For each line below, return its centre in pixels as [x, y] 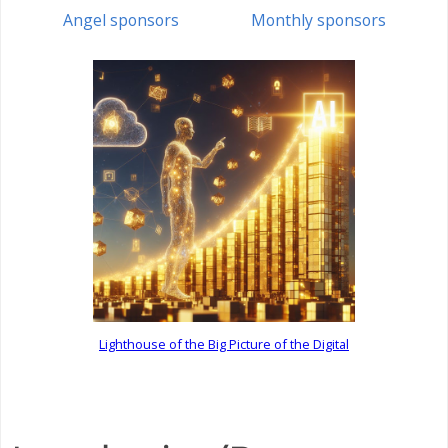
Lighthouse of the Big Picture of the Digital [224, 343]
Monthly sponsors [318, 20]
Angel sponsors [120, 20]
